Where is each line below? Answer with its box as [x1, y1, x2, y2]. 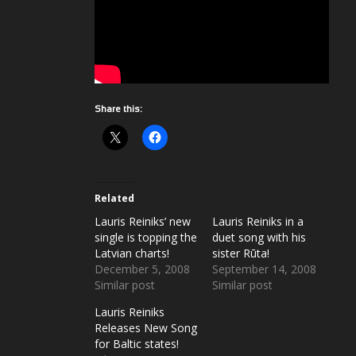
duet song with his [211, 230, 306, 246]
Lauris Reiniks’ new [95, 214, 191, 230]
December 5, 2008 [95, 261, 190, 277]
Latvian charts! [95, 246, 169, 261]
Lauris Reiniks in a [211, 214, 304, 230]
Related [95, 192, 134, 206]
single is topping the [95, 230, 197, 246]
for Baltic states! [95, 336, 179, 352]
